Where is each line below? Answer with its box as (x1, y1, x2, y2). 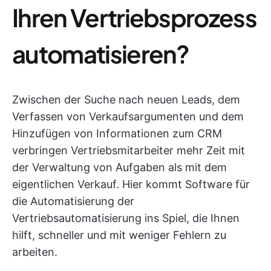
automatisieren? (12, 38, 189, 70)
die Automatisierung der (12, 195, 134, 208)
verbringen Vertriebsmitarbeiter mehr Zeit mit (12, 144, 245, 157)
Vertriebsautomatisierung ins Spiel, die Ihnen (12, 212, 240, 225)
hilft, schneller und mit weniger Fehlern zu (12, 229, 226, 242)
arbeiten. (12, 246, 57, 259)
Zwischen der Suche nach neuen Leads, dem (12, 93, 240, 106)
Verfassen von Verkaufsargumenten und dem (12, 110, 244, 123)
